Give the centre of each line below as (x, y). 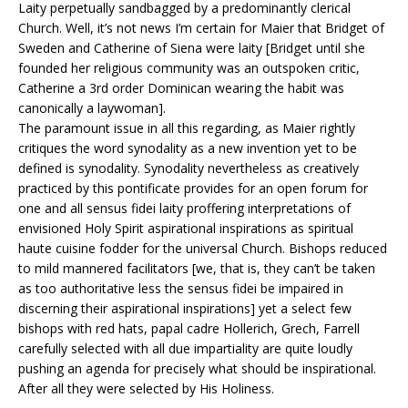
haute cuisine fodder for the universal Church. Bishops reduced (203, 249)
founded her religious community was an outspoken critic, (189, 68)
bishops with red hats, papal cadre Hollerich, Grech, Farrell (189, 329)
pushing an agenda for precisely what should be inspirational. (197, 369)
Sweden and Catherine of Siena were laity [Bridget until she (192, 48)
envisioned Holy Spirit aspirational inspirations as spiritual (186, 229)
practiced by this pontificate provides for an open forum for (193, 189)
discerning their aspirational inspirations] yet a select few (185, 309)
